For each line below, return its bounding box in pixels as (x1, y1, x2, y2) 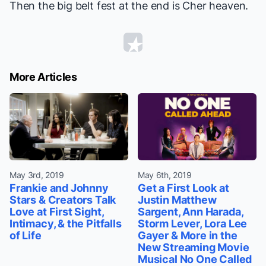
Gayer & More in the (138, 229, 237, 242)
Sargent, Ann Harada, (138, 205, 243, 218)
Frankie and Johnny (9, 181, 109, 194)
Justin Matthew (138, 193, 217, 206)
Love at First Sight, (9, 205, 104, 218)
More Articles (9, 71, 77, 84)
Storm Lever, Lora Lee (138, 217, 248, 230)
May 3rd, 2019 (9, 169, 64, 180)
